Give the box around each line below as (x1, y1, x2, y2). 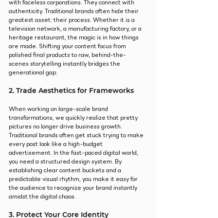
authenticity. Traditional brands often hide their (9, 6, 140, 16)
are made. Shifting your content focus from (9, 41, 127, 51)
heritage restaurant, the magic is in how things (9, 33, 140, 42)
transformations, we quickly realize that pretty (9, 113, 139, 123)
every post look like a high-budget (9, 139, 104, 149)
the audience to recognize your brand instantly (9, 183, 139, 193)
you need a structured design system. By (9, 157, 123, 166)
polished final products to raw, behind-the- (9, 50, 126, 60)
